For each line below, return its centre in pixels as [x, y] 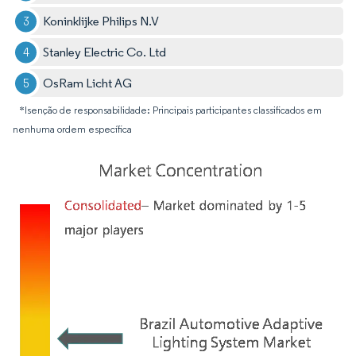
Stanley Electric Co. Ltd [105, 52]
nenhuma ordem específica [72, 130]
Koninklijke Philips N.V [101, 21]
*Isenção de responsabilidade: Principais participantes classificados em [170, 110]
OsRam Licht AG [88, 83]
